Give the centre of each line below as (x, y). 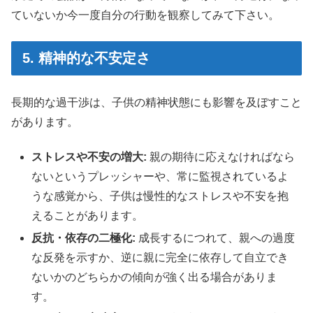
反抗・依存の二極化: (84, 238)
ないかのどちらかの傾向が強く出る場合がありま (155, 277)
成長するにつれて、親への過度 (216, 238)
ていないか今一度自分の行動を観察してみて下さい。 (145, 15)
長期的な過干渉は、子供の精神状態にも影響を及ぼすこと (156, 103)
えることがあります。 (88, 216)
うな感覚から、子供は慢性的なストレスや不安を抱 (160, 196)
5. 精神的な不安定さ (86, 58)
